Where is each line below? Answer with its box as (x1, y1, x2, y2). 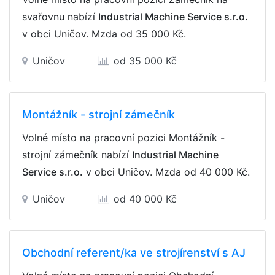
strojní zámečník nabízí (22, 149, 132, 161)
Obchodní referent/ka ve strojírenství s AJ (22, 246, 246, 259)
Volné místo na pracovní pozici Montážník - (22, 131, 225, 144)
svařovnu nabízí (22, 10, 98, 23)
